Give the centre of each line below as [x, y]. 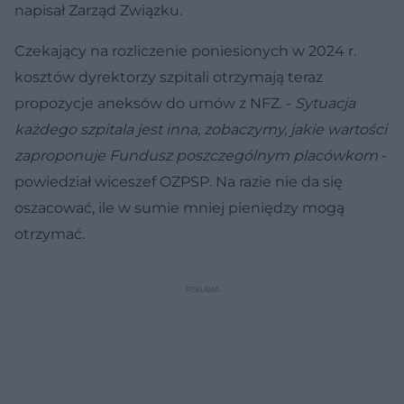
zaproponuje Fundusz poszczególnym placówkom [196, 156]
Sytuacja [325, 104]
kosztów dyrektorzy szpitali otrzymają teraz [169, 78]
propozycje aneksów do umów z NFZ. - [155, 104]
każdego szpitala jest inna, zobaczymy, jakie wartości [201, 130]
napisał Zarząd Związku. [98, 11]
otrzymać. [50, 234]
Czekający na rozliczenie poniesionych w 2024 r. [185, 51]
